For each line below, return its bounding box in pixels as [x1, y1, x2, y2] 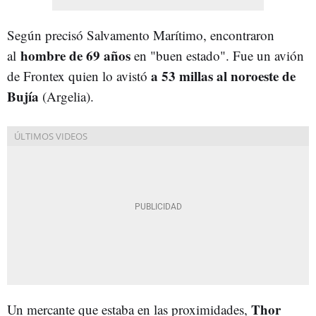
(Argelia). [39, 87, 94, 105]
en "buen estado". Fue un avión [130, 46, 304, 64]
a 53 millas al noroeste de [151, 66, 296, 85]
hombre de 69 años [16, 45, 130, 65]
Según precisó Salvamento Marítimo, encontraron [7, 25, 274, 44]
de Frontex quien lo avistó [7, 66, 151, 85]
